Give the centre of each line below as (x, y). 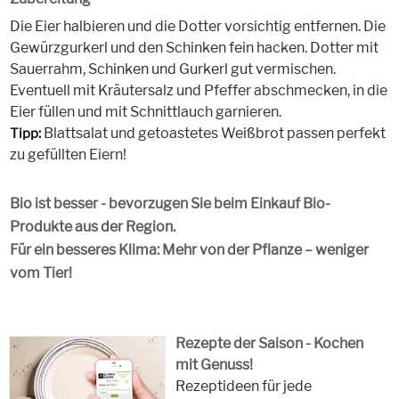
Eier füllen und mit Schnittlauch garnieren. (145, 112)
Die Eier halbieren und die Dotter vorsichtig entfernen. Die (197, 27)
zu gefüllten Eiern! (68, 155)
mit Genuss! (215, 365)
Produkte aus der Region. (92, 227)
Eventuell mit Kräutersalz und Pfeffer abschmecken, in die (198, 91)
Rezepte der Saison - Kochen (270, 344)
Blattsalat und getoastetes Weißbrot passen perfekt (213, 134)
